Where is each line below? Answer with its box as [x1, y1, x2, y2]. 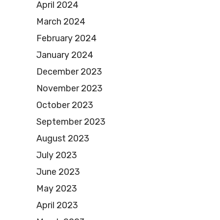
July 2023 [36, 150, 77, 161]
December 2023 [36, 66, 102, 78]
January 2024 [36, 50, 93, 61]
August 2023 [36, 133, 89, 144]
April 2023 [36, 200, 78, 211]
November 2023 [36, 83, 103, 94]
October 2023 [36, 100, 93, 111]
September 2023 [36, 116, 106, 128]
